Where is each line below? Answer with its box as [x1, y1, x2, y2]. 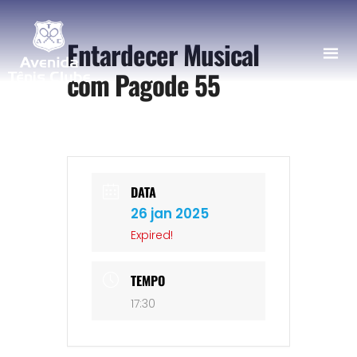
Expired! [131, 227, 173, 243]
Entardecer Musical [67, 35, 259, 74]
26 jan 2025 [131, 204, 209, 223]
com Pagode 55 [67, 65, 220, 104]
